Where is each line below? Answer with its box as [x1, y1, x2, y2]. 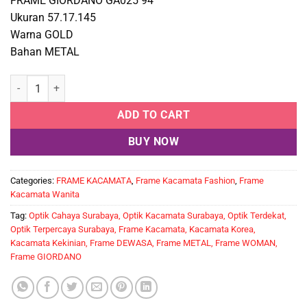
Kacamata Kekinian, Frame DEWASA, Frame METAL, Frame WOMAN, [10, 237, 278, 248]
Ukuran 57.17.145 [10, 11, 96, 25]
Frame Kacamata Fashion [136, 175, 235, 186]
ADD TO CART [116, 109, 191, 122]
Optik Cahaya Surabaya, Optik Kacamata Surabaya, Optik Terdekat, [29, 210, 286, 221]
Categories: [10, 175, 56, 186]
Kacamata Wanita [10, 188, 79, 199]
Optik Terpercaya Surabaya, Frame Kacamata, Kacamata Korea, [10, 223, 256, 234]
